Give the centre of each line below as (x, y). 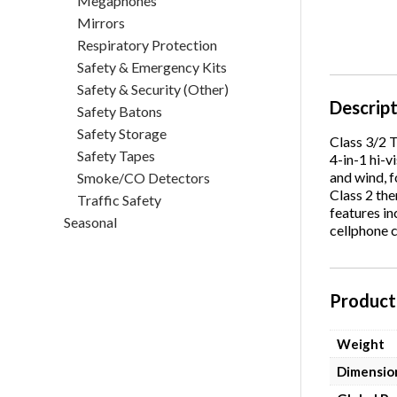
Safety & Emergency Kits (152, 67)
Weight (361, 344)
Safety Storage (122, 133)
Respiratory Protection (147, 45)
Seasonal (90, 222)
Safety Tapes (116, 156)
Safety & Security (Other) (153, 89)
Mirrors (101, 23)
